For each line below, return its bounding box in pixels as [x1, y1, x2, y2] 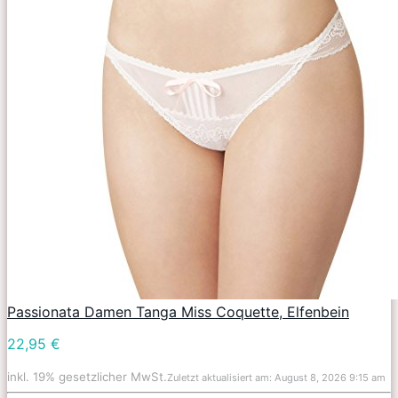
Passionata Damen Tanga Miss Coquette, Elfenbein [7, 302, 349, 321]
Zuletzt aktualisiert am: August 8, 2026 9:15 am [167, 370, 386, 384]
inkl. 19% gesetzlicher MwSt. [7, 369, 167, 384]
